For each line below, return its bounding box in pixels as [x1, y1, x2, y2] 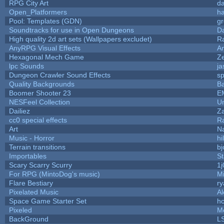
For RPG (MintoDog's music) [8, 169, 100, 178]
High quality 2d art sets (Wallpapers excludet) [8, 34, 152, 43]
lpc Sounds [8, 61, 44, 70]
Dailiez [8, 106, 30, 115]
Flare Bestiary [8, 178, 53, 187]
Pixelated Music [8, 187, 58, 196]
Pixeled [8, 205, 32, 214]
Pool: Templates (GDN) [8, 16, 82, 25]
